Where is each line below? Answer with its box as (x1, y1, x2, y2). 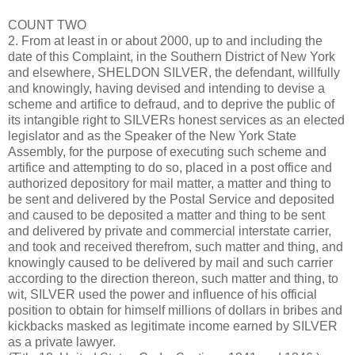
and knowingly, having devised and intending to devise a (8, 82, 325, 96)
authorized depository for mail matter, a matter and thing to (8, 177, 331, 191)
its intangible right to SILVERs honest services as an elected (8, 113, 345, 128)
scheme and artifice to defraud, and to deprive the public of (8, 97, 334, 112)
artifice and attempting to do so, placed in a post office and (8, 161, 332, 175)
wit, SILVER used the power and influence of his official (8, 288, 317, 302)
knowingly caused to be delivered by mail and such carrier (8, 256, 333, 270)
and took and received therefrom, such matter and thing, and (8, 240, 343, 254)
